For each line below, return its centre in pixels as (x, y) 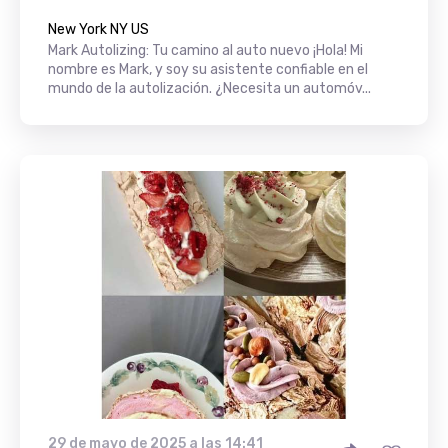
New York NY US (98, 29)
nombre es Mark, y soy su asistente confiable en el (208, 69)
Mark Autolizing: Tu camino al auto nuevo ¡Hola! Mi (205, 50)
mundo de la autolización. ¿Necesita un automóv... (209, 88)
